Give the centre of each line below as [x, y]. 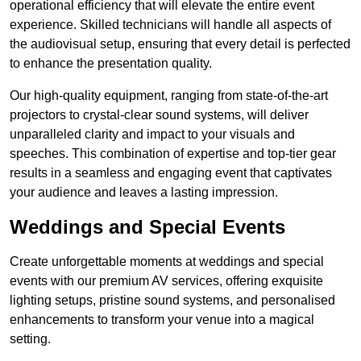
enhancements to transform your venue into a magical [162, 320]
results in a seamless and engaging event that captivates [171, 173]
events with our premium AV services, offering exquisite [166, 281]
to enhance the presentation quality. [111, 64]
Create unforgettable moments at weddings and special [167, 262]
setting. [30, 339]
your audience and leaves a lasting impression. [144, 193]
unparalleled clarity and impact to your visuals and [152, 135]
